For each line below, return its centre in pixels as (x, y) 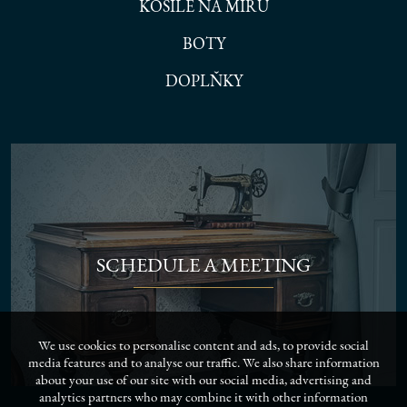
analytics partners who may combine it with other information (203, 397)
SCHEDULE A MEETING (203, 265)
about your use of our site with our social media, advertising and (203, 379)
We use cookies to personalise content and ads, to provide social (203, 345)
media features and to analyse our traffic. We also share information (203, 362)
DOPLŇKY (203, 80)
